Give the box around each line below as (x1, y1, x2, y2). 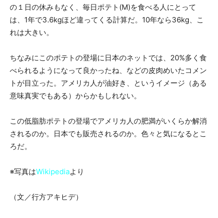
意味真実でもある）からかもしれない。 (10, 91, 141, 100)
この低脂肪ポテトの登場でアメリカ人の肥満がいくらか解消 (10, 116, 207, 126)
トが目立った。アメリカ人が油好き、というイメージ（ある (10, 78, 207, 88)
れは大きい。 (10, 27, 54, 37)
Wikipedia (36, 166, 70, 176)
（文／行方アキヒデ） (10, 192, 83, 201)
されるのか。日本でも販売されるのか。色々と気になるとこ (10, 128, 207, 138)
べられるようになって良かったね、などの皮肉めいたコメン (10, 65, 207, 75)
